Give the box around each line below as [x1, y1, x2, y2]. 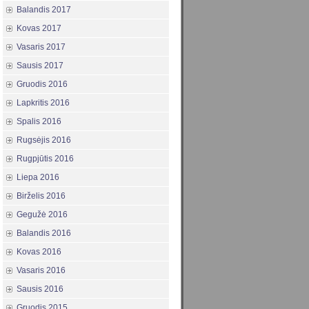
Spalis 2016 [17, 117, 61, 127]
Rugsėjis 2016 [17, 135, 71, 146]
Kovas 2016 [17, 247, 61, 257]
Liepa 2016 [17, 172, 59, 183]
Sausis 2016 [17, 284, 63, 295]
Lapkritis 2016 [17, 98, 70, 108]
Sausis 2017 [17, 61, 63, 71]
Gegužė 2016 [17, 210, 68, 220]
